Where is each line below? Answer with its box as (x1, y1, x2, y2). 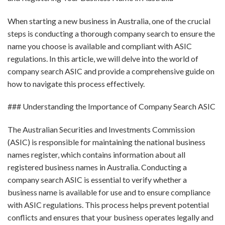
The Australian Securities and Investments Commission (8, 125, 195, 135)
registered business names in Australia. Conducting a (8, 162, 187, 172)
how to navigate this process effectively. (8, 78, 145, 88)
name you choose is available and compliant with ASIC (8, 41, 192, 51)
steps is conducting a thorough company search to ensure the (8, 28, 215, 38)
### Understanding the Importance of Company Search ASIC (8, 101, 215, 111)
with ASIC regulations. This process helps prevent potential (8, 200, 209, 210)
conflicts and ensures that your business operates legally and (8, 212, 213, 222)
